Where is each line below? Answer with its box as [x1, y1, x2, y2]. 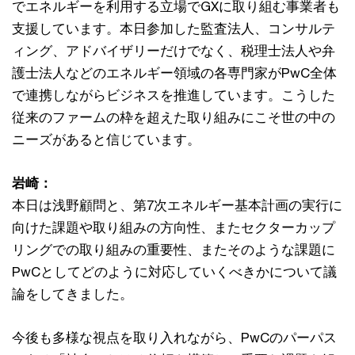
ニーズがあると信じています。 [12, 132, 200, 148]
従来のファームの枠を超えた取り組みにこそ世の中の [12, 109, 335, 126]
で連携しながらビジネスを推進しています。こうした [12, 87, 335, 104]
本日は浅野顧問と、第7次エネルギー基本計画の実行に [12, 197, 342, 214]
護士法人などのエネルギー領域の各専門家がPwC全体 [12, 65, 337, 82]
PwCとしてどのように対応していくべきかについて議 [12, 264, 337, 281]
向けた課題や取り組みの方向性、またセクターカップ [12, 219, 335, 236]
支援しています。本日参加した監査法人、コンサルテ [12, 21, 335, 37]
